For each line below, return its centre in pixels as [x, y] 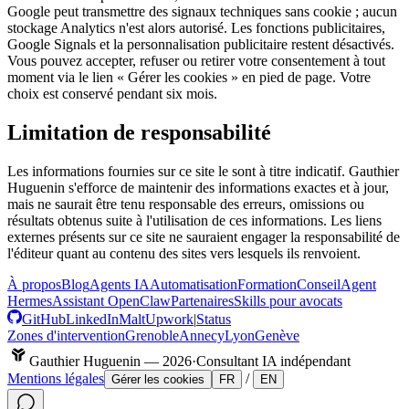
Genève [277, 335]
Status [214, 319]
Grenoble [152, 335]
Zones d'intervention [66, 335]
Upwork [169, 319]
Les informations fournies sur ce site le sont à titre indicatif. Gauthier [203, 171]
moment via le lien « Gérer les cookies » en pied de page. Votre [189, 77]
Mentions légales [56, 378]
